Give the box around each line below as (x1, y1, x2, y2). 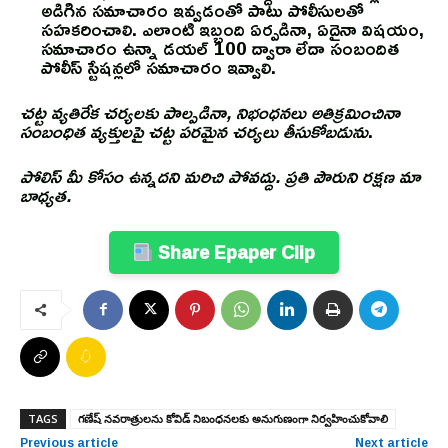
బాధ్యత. (20, 177, 71, 214)
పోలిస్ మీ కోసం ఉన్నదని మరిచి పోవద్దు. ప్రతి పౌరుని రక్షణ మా (20, 158, 421, 195)
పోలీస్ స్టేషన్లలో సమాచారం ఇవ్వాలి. (41, 49, 276, 86)
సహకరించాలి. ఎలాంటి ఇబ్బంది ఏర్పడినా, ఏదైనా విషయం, (41, 11, 424, 48)
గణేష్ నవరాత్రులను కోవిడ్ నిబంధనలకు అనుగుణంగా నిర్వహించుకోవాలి (78, 410, 388, 426)
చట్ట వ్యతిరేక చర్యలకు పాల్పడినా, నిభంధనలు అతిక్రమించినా (20, 94, 400, 131)
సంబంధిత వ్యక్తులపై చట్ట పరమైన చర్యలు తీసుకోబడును (20, 113, 368, 150)
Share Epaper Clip (153, 235, 316, 270)
